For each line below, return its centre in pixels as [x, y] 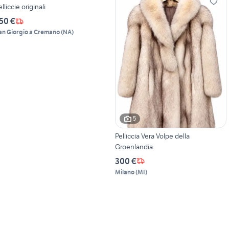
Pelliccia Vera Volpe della [152, 136]
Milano [124, 172]
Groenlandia [134, 146]
